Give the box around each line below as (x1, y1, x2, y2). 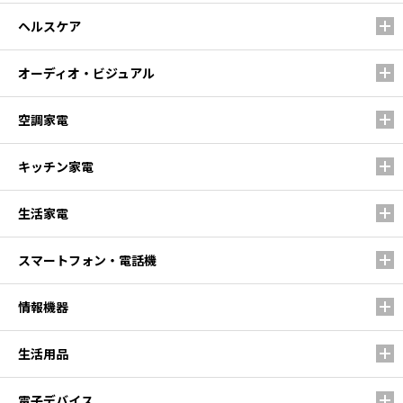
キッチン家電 (18, 157, 94, 175)
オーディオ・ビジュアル (18, 63, 155, 82)
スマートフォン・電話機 (18, 250, 157, 269)
